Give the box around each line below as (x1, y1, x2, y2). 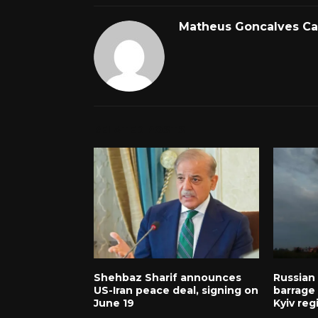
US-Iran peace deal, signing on (94, 283, 258, 297)
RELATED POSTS (94, 124, 185, 136)
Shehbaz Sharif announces (94, 270, 241, 284)
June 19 (94, 296, 134, 309)
